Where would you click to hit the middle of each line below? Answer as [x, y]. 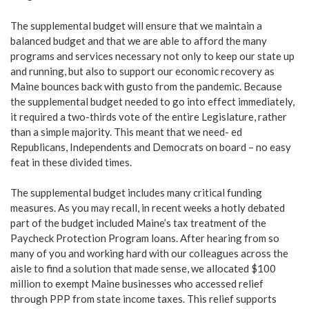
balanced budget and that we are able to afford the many [139, 40]
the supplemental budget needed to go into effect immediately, [152, 101]
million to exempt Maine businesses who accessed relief [137, 284]
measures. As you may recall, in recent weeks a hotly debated [148, 208]
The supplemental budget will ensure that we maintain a [136, 25]
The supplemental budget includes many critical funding [136, 193]
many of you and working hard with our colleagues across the [149, 253]
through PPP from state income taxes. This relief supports [143, 299]
